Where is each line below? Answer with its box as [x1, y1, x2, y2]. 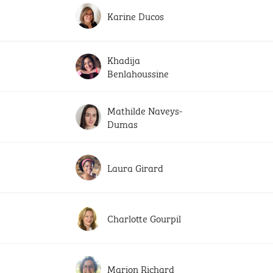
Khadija [107, 52, 140, 67]
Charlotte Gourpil [107, 210, 181, 225]
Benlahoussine [107, 65, 169, 80]
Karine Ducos [107, 8, 164, 23]
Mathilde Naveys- [107, 102, 182, 118]
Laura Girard [107, 160, 163, 175]
